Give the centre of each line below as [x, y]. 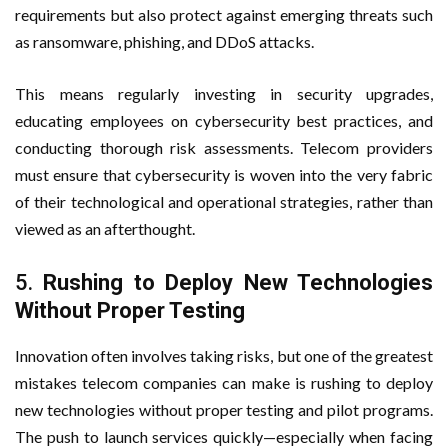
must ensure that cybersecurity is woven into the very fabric [224, 174]
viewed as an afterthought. [105, 228]
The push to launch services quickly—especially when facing [224, 436]
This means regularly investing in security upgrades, [224, 93]
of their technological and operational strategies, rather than [224, 201]
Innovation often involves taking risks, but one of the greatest [224, 355]
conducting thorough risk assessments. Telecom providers [224, 147]
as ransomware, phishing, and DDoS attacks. [164, 41]
